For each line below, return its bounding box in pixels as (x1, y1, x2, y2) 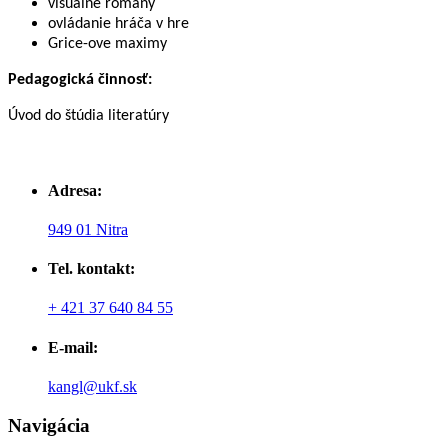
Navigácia (8, 414, 90, 436)
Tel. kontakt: (48, 260, 135, 278)
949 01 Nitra (48, 220, 128, 238)
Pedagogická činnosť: (8, 72, 152, 89)
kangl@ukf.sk (48, 377, 137, 395)
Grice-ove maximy (48, 36, 167, 53)
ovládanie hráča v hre (48, 16, 189, 33)
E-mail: (48, 338, 98, 356)
